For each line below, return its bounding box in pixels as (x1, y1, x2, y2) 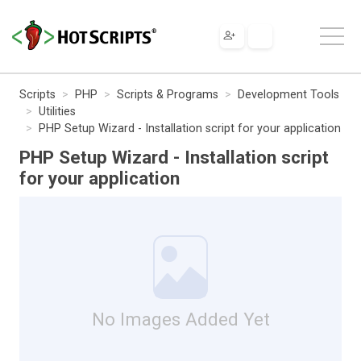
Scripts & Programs (117, 87, 218, 102)
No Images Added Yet (91, 308, 270, 330)
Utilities (39, 104, 76, 118)
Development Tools (238, 87, 339, 102)
